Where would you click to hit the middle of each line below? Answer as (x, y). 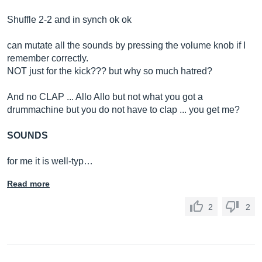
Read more (28, 184)
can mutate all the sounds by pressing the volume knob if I (126, 45)
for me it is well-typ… (50, 161)
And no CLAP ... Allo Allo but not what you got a (105, 97)
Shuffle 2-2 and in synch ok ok (69, 20)
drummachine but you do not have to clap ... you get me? (123, 110)
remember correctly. (48, 58)
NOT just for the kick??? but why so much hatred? (110, 71)
